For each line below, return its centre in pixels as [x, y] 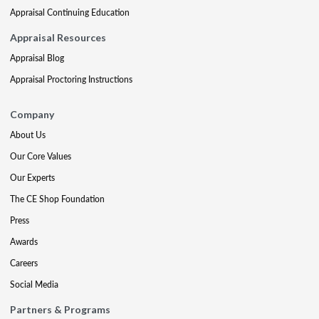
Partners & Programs [60, 309]
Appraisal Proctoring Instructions [71, 79]
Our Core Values [41, 156]
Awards [24, 242]
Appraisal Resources [58, 37]
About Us [28, 135]
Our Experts [32, 178]
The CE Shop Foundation [57, 199]
